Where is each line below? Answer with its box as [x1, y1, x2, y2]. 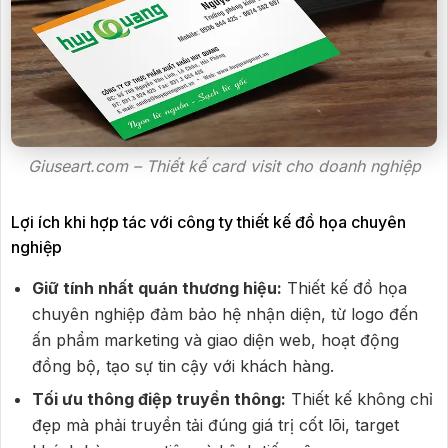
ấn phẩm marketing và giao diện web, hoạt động [31, 330, 399, 351]
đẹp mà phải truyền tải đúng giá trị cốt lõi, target [31, 415, 399, 436]
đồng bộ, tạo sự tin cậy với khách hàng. [31, 356, 334, 377]
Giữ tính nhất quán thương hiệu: [31, 278, 282, 299]
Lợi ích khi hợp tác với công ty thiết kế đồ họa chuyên [11, 212, 406, 233]
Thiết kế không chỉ [285, 389, 433, 410]
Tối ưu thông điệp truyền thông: [31, 389, 286, 410]
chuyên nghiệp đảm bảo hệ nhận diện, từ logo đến [31, 304, 418, 325]
